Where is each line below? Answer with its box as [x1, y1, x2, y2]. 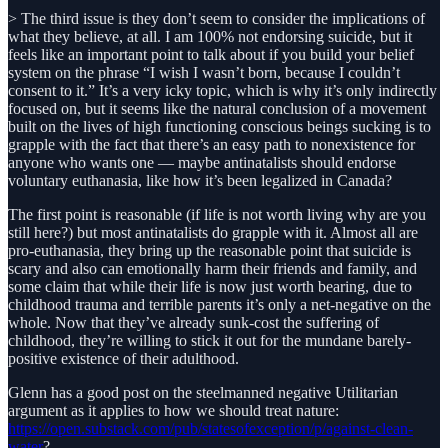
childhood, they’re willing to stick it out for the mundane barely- [8, 331, 411, 349]
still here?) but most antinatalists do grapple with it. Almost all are [8, 223, 418, 241]
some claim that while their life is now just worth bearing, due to [8, 277, 412, 295]
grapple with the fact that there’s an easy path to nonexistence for [8, 135, 415, 153]
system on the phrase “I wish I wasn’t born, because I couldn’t [8, 63, 400, 81]
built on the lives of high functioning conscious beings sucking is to [8, 117, 431, 135]
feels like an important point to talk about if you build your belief [8, 45, 414, 63]
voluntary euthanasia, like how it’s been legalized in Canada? [8, 171, 392, 189]
